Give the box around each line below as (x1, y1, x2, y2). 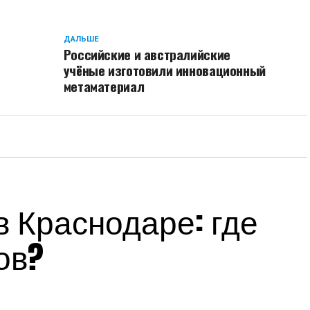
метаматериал (63, 76, 145, 96)
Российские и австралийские (63, 44, 230, 64)
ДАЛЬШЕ (63, 35, 99, 44)
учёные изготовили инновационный (63, 60, 266, 80)
